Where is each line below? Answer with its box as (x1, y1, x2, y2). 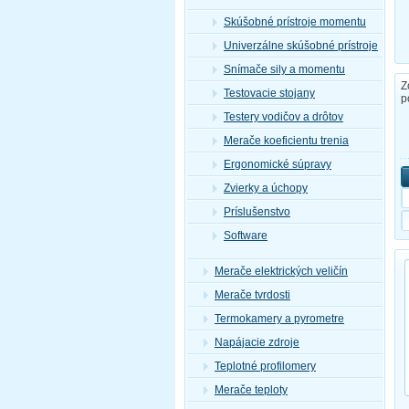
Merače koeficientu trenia (224, 134, 349, 148)
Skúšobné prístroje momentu (224, 16, 366, 29)
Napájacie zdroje (215, 336, 299, 350)
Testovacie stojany (224, 87, 315, 100)
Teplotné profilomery (215, 360, 316, 373)
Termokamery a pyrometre (215, 312, 344, 326)
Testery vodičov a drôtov (224, 110, 343, 124)
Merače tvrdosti (215, 288, 290, 302)
